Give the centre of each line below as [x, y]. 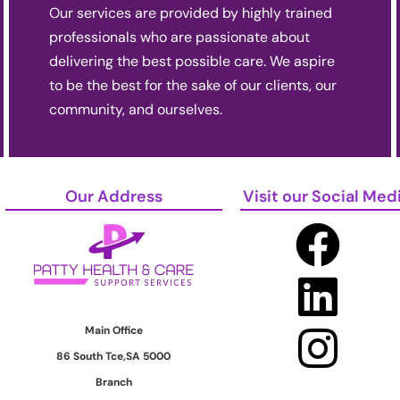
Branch [113, 383]
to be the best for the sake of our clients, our [192, 85]
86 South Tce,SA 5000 [114, 357]
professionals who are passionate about [179, 37]
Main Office [113, 331]
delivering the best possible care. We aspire [192, 61]
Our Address [113, 196]
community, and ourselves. [135, 109]
